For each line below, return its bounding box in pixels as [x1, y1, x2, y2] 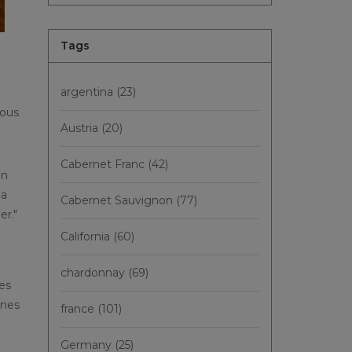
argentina [60, 85, 116, 99]
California [60, 229, 113, 244]
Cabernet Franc [60, 157, 148, 171]
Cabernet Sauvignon [60, 193, 176, 207]
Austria [60, 121, 101, 135]
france [60, 302, 97, 316]
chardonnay [60, 266, 128, 280]
